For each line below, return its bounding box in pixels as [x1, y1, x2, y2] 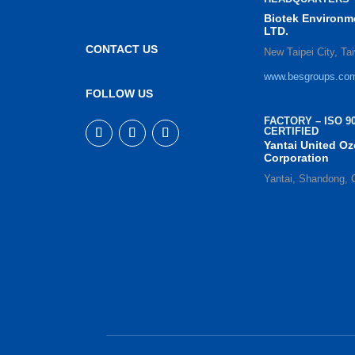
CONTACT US [85, 43, 158, 56]
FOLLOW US [85, 87, 153, 101]
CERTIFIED [264, 125, 319, 138]
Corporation [264, 151, 330, 165]
